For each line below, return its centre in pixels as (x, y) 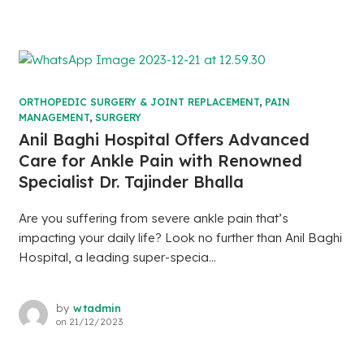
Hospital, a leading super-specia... (117, 258)
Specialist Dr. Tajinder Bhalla (131, 182)
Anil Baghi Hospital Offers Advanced (164, 140)
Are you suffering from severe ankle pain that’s (153, 219)
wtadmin (97, 308)
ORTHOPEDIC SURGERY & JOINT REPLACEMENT (139, 102)
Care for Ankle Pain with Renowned (160, 161)
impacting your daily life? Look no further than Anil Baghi (180, 238)
